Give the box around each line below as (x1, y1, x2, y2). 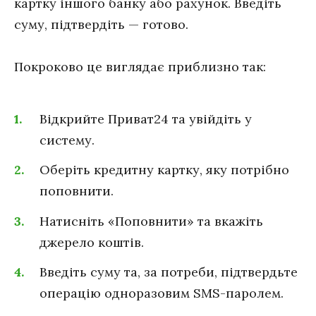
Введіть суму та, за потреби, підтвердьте (39, 264, 298, 281)
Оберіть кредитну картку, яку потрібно (39, 162, 289, 178)
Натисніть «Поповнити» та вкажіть (39, 212, 263, 229)
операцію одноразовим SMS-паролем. (39, 285, 284, 302)
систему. (39, 131, 95, 148)
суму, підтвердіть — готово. (14, 16, 188, 32)
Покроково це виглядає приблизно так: (14, 59, 266, 75)
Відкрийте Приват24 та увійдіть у (39, 110, 252, 127)
